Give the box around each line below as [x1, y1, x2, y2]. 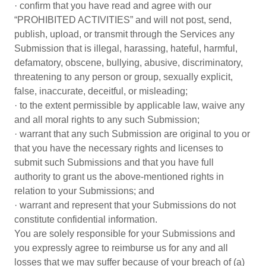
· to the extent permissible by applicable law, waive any [14, 100, 245, 110]
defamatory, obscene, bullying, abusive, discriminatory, [14, 58, 243, 68]
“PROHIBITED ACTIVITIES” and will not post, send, [14, 15, 232, 25]
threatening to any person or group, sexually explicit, [14, 72, 233, 82]
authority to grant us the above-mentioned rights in [14, 172, 224, 182]
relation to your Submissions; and [14, 186, 154, 196]
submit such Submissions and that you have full [14, 157, 214, 167]
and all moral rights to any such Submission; [14, 115, 199, 125]
